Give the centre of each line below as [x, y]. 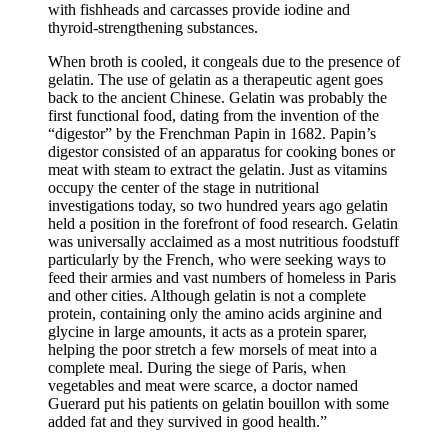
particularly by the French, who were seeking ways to [217, 260]
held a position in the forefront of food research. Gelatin [223, 224]
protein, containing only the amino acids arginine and [215, 314]
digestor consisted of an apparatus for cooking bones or [221, 152]
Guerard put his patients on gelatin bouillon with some [218, 404]
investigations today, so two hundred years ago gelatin [218, 206]
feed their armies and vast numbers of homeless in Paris [222, 278]
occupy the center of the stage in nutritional [183, 188]
